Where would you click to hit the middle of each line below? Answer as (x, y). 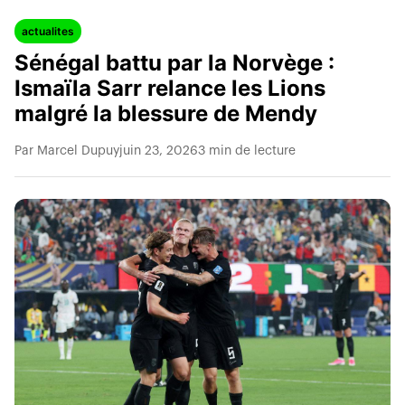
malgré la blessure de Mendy (166, 113)
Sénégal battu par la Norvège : (174, 63)
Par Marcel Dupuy (67, 151)
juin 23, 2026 (159, 151)
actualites (48, 31)
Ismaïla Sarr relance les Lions (170, 88)
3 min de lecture (247, 151)
